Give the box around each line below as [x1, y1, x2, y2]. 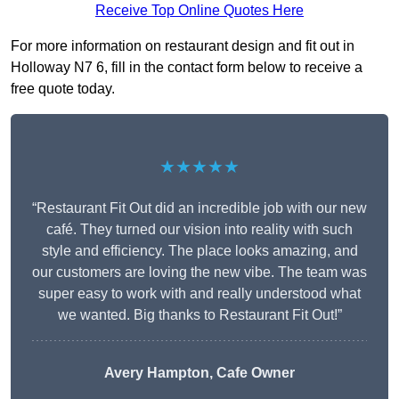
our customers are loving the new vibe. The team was [32, 265, 367, 281]
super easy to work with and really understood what [38, 286, 361, 302]
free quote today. [11, 81, 115, 97]
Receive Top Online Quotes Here [95, 3, 304, 19]
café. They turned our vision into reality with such [46, 222, 353, 238]
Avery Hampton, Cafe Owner [104, 365, 295, 381]
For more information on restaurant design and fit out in [11, 38, 354, 54]
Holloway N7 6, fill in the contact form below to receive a [11, 60, 362, 76]
